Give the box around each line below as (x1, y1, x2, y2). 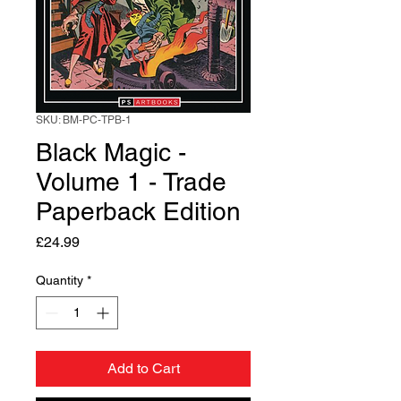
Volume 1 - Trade (36, 167, 226, 196)
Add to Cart (107, 360, 180, 377)
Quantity (36, 273, 83, 287)
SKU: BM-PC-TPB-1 (36, 114, 132, 126)
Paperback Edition (36, 197, 241, 226)
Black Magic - (36, 138, 186, 166)
